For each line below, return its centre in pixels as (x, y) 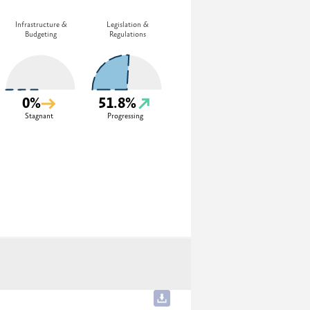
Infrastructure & (41, 25)
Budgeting (41, 35)
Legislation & (127, 25)
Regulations (127, 35)
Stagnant (39, 116)
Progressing (125, 116)
